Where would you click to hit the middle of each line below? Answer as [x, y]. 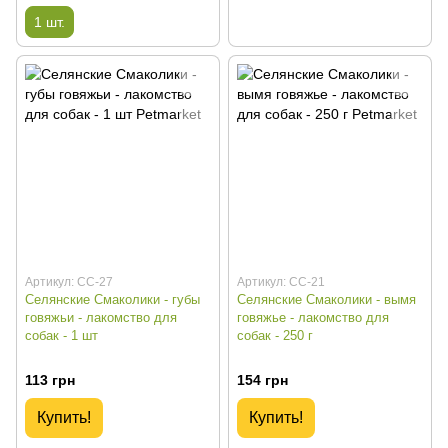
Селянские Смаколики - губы [112, 300]
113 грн [50, 379]
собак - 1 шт [61, 336]
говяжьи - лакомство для [101, 318]
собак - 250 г [275, 336]
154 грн [262, 379]
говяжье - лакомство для [313, 318]
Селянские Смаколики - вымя [326, 300]
